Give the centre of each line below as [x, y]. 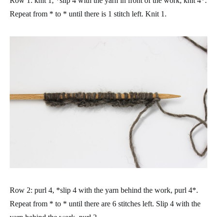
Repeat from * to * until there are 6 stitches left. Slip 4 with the [105, 204]
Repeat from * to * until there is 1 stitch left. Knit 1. [88, 14]
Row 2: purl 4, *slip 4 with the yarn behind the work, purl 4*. [104, 190]
